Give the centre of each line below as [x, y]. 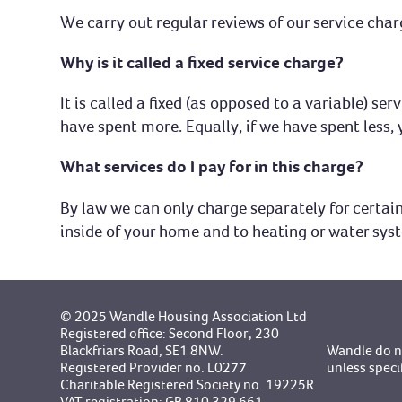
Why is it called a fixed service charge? [202, 63]
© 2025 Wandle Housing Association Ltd [184, 317]
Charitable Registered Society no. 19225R [188, 385]
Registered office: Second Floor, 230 [170, 334]
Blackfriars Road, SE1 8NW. [142, 351]
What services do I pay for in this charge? [212, 167]
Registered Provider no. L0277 [154, 368]
